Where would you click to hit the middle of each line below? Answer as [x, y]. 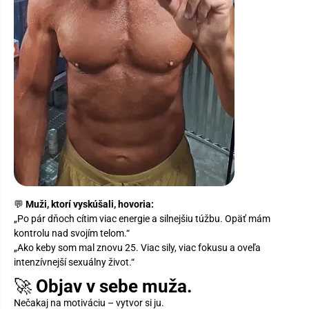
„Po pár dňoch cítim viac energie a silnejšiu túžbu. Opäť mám [142, 218]
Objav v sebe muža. [114, 286]
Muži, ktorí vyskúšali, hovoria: [90, 204]
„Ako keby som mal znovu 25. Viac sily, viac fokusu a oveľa [137, 247]
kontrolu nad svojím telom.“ [72, 233]
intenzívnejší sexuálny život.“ [74, 262]
